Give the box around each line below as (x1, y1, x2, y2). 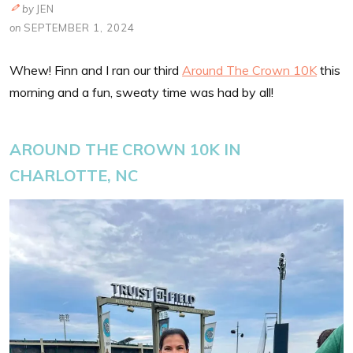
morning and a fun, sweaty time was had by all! (9, 84, 273, 100)
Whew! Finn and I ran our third (9, 61, 182, 78)
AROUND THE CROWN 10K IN (9, 139, 241, 159)
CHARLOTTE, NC (9, 165, 142, 185)
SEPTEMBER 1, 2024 (24, 20, 135, 34)
